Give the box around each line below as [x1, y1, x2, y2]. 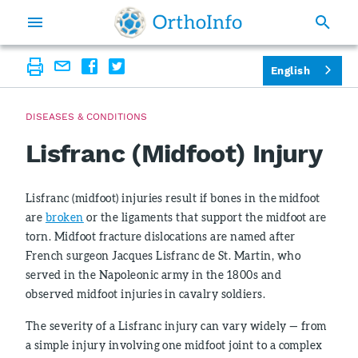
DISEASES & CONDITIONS [26, 111, 147, 122]
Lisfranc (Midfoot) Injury [26, 138, 322, 169]
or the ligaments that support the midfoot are [83, 210, 327, 224]
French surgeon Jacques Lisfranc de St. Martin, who [26, 249, 301, 262]
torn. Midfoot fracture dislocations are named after [26, 229, 296, 243]
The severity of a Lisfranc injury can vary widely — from [26, 319, 327, 332]
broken [45, 210, 84, 224]
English [270, 64, 310, 77]
